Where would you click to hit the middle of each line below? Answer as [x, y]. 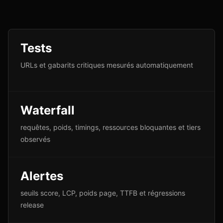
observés [35, 139]
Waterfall [48, 110]
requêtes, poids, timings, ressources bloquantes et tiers [111, 127]
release [32, 205]
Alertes [42, 176]
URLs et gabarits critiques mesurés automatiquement [107, 65]
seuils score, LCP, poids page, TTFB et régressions [103, 193]
